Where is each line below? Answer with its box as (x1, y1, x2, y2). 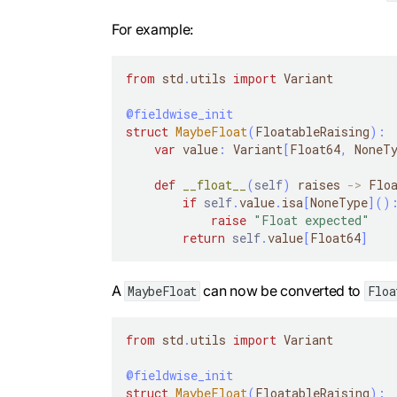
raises (291, 175, 347, 193)
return (183, 229, 225, 246)
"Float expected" (253, 211, 370, 229)
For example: (112, 19, 194, 38)
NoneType (310, 193, 368, 211)
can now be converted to (199, 281, 364, 300)
